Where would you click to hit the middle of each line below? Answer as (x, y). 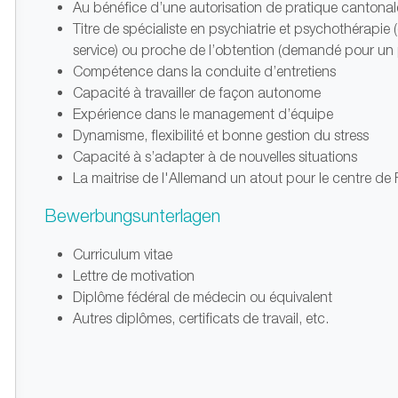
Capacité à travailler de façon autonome (196, 92)
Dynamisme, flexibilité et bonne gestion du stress (220, 135)
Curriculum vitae (122, 254)
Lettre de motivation (133, 275)
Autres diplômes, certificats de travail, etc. (200, 318)
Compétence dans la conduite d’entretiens (204, 71)
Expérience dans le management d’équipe (203, 114)
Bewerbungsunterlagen (132, 215)
